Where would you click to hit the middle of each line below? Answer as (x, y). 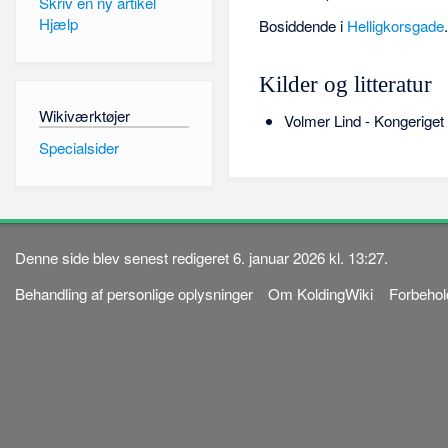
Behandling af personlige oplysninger (134, 294)
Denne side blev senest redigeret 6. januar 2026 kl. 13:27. (202, 258)
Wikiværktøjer (84, 116)
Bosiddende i (303, 26)
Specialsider (78, 147)
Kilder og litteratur (346, 84)
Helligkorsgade (396, 26)
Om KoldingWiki (321, 294)
